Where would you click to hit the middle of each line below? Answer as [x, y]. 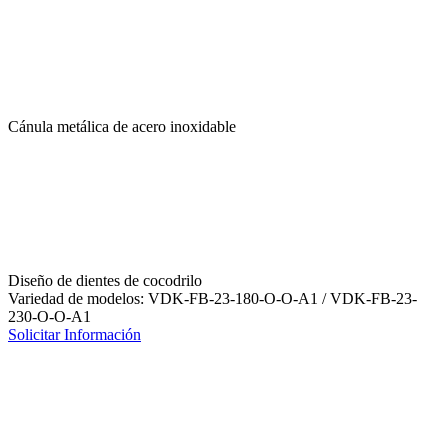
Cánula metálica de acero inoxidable [122, 126]
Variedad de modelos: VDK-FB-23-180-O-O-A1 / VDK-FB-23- [212, 298]
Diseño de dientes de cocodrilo [105, 280]
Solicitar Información [74, 334]
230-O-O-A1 [49, 316]
